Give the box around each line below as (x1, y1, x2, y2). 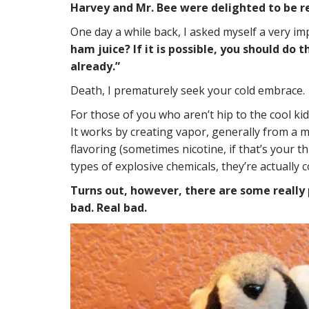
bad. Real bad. (70, 199, 147, 215)
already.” (70, 58, 123, 74)
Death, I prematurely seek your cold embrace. (70, 82, 305, 98)
